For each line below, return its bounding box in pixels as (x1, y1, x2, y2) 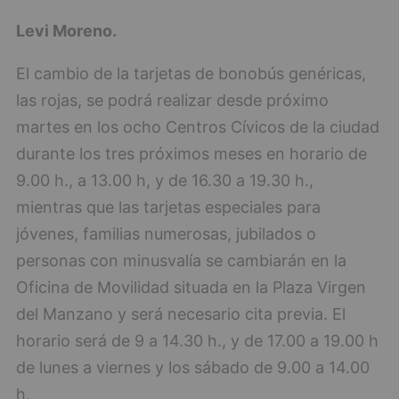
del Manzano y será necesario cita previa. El (16, 305, 346, 323)
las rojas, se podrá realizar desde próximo (16, 91, 329, 110)
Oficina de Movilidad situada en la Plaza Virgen (16, 278, 366, 297)
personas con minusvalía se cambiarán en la (16, 251, 346, 270)
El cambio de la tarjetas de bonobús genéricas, (16, 64, 366, 83)
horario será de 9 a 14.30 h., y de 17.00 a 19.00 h (16, 331, 379, 350)
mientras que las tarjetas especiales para (16, 198, 321, 216)
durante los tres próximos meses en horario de (16, 144, 367, 163)
